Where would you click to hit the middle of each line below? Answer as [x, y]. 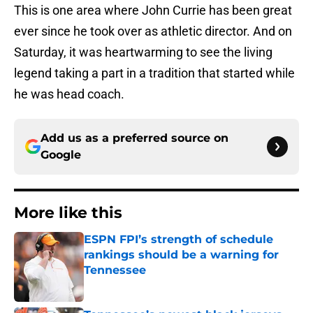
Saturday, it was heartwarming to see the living [143, 52]
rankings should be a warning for [181, 255]
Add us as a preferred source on [134, 138]
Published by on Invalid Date [144, 284]
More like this [68, 213]
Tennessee [115, 270]
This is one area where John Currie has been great [153, 10]
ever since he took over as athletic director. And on [153, 31]
